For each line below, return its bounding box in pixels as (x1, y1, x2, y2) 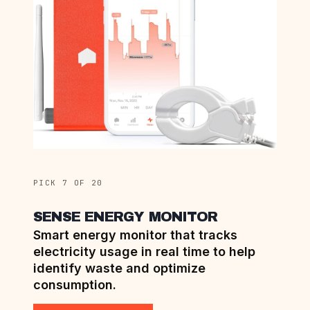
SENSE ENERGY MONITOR (33, 208, 217, 224)
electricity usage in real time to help (33, 244, 255, 259)
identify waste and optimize (33, 260, 206, 275)
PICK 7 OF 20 (33, 177, 103, 188)
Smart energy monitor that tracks (33, 227, 237, 242)
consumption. (33, 277, 116, 292)
